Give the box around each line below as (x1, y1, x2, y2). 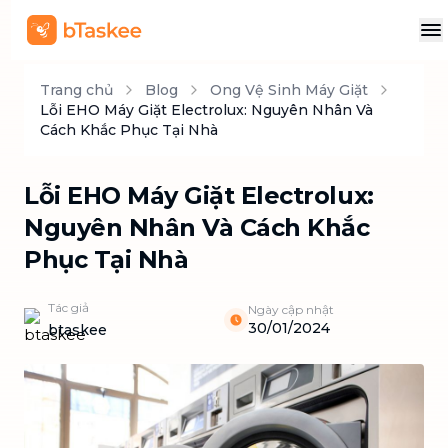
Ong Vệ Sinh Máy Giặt (210, 81, 368, 99)
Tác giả (48, 300, 89, 315)
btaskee (48, 321, 107, 339)
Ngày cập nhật (248, 302, 334, 317)
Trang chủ (40, 81, 113, 99)
